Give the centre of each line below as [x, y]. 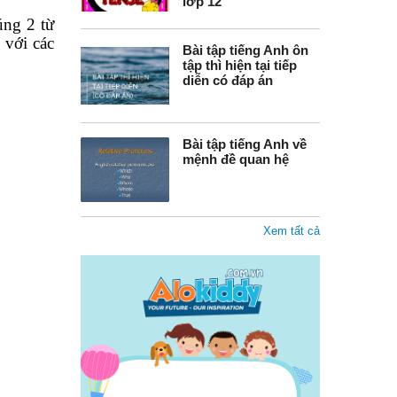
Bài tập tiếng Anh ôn [245, 50]
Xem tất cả [292, 231]
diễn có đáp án [228, 80]
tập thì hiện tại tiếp [240, 65]
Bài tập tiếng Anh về [245, 144]
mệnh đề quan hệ [236, 159]
